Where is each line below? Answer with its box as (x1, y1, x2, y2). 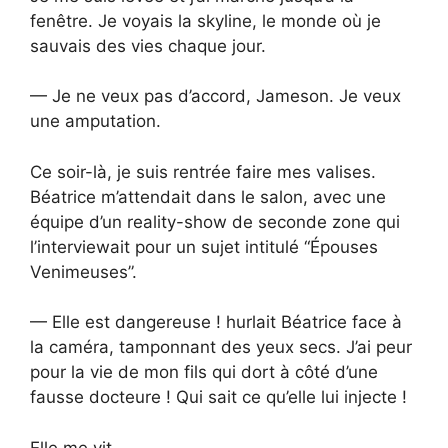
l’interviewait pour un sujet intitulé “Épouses (30, 236, 378, 257)
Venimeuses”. (30, 261, 137, 282)
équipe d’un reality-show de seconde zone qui (30, 211, 400, 232)
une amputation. (30, 111, 161, 132)
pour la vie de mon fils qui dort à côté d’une (30, 362, 378, 383)
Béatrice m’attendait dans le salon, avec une (30, 186, 386, 207)
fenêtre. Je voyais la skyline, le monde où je (30, 10, 381, 31)
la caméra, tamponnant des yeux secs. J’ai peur (30, 337, 412, 358)
